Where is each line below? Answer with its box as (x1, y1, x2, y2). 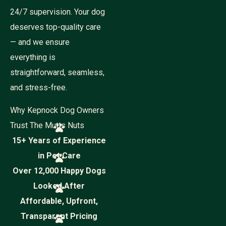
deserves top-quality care (10, 22, 101, 32)
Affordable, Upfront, (20, 196, 98, 206)
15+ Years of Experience (12, 136, 106, 145)
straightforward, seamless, (10, 68, 104, 77)
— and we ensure (10, 37, 70, 47)
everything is (10, 52, 55, 62)
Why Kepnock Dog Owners (10, 105, 104, 115)
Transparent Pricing (21, 211, 97, 221)
